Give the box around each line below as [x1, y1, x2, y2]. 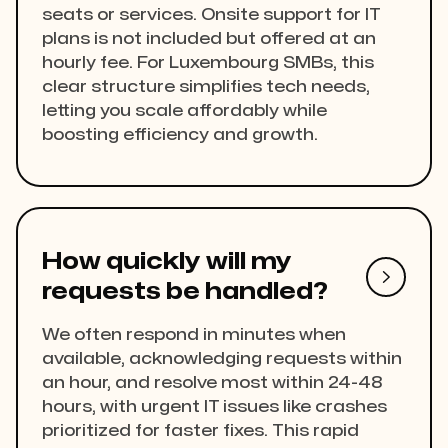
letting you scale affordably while [42, 103, 327, 120]
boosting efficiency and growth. [42, 127, 318, 144]
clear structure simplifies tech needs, [42, 79, 370, 96]
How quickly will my [42, 250, 292, 274]
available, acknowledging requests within [42, 351, 402, 368]
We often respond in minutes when [42, 327, 346, 344]
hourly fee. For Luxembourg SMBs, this [42, 55, 374, 72]
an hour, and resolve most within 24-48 [42, 375, 383, 392]
